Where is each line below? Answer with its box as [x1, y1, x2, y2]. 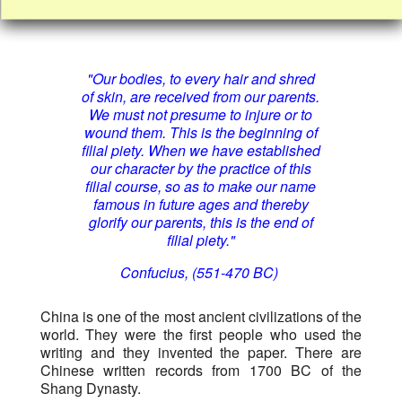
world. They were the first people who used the [39, 324, 363, 345]
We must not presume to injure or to [89, 103, 313, 125]
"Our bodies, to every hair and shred [86, 67, 315, 89]
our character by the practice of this [90, 157, 311, 179]
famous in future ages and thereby [92, 193, 309, 214]
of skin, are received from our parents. [82, 85, 320, 107]
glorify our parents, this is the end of [88, 211, 313, 232]
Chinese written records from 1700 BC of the [39, 360, 363, 381]
